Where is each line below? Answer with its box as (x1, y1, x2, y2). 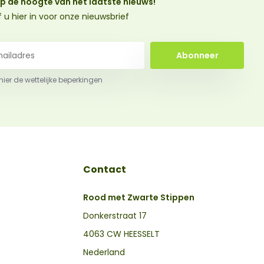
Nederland (83, 246, 126, 259)
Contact (83, 163, 127, 177)
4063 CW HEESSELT (83, 228, 160, 240)
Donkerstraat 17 (83, 210, 147, 222)
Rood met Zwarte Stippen (83, 192, 195, 204)
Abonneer (176, 49, 219, 61)
